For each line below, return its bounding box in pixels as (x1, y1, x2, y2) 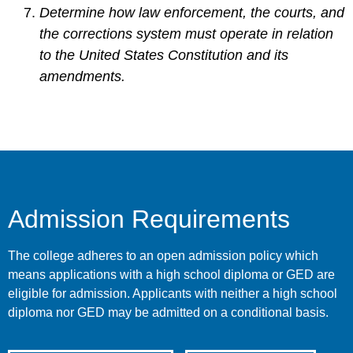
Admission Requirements (8, 205, 290, 234)
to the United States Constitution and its (39, 47, 288, 64)
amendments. (39, 69, 125, 85)
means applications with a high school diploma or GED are (8, 268, 335, 282)
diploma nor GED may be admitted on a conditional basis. (8, 306, 329, 320)
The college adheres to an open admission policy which (8, 249, 318, 263)
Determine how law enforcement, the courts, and (39, 5, 344, 21)
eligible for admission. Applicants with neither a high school (8, 287, 337, 301)
